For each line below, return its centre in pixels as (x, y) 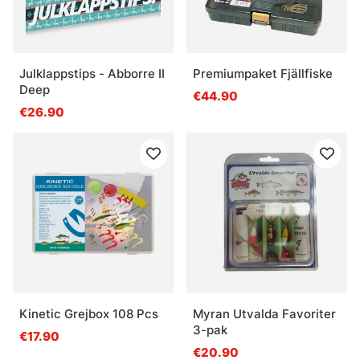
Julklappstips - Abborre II (92, 73)
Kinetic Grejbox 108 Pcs (89, 313)
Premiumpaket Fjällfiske (263, 73)
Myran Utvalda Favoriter (264, 313)
